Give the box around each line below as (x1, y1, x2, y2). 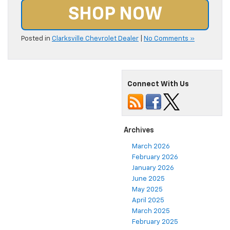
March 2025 (132, 208, 170, 215)
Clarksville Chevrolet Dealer (52, 35, 139, 43)
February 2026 (132, 154, 178, 161)
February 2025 (132, 219, 178, 226)
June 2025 (132, 176, 165, 183)
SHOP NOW (68, 5, 162, 24)
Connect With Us (127, 81, 189, 88)
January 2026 (132, 165, 174, 172)
